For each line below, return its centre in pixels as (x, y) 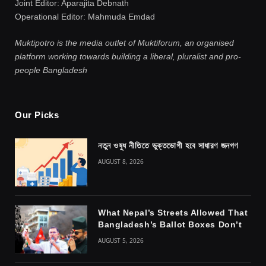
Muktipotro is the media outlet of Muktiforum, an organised (124, 42)
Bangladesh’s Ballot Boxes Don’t (170, 224)
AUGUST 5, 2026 (121, 240)
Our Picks (37, 115)
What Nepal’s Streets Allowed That (173, 212)
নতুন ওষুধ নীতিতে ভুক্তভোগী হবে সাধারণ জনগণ (168, 145)
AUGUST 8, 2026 (121, 161)
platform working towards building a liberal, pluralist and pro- (128, 56)
